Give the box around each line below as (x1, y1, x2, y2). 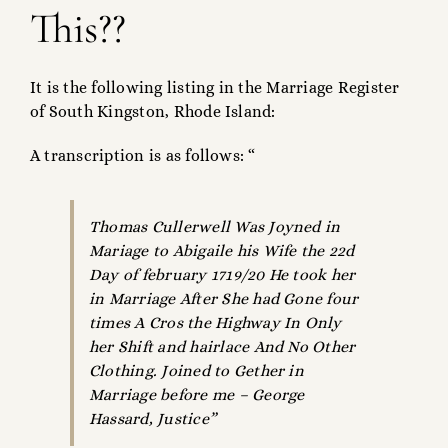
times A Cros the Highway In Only (89, 313, 342, 333)
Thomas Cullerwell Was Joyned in (89, 217, 341, 237)
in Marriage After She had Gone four (89, 289, 359, 309)
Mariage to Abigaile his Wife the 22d (89, 241, 355, 261)
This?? (30, 3, 126, 55)
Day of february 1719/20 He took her (89, 265, 356, 285)
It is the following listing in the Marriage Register (30, 78, 400, 98)
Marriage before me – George (89, 385, 305, 405)
